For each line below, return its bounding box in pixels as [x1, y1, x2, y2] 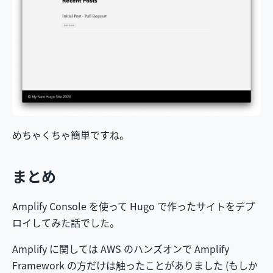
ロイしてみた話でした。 [12, 214, 119, 230]
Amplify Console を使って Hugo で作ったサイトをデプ [12, 198, 255, 213]
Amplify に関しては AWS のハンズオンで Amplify [12, 241, 229, 256]
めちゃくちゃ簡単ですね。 [12, 127, 129, 143]
